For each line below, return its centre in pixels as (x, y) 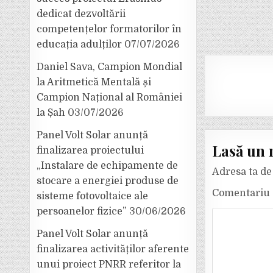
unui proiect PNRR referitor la (109, 264)
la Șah (51, 113)
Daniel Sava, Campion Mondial (110, 67)
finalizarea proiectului (90, 151)
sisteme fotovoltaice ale (93, 196)
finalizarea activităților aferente (113, 249)
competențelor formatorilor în (109, 29)
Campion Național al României (110, 97)
